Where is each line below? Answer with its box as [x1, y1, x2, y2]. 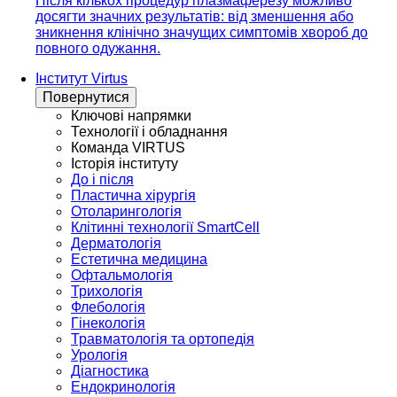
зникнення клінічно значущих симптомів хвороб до [35, 25, 368, 41]
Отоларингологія [71, 204, 182, 220]
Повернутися [43, 90, 129, 105]
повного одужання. [35, 41, 160, 57]
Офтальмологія [71, 268, 173, 284]
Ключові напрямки [71, 108, 191, 124]
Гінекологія [71, 315, 145, 331]
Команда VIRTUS [71, 140, 185, 156]
